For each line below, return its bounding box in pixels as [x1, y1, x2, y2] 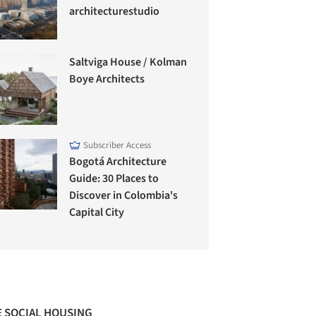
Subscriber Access [83, 138, 152, 152]
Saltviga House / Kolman [69, 54, 188, 71]
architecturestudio [69, 3, 160, 19]
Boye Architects [69, 71, 145, 87]
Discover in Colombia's [69, 187, 178, 203]
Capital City [69, 204, 125, 220]
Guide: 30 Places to [69, 170, 159, 186]
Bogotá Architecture [69, 153, 167, 169]
